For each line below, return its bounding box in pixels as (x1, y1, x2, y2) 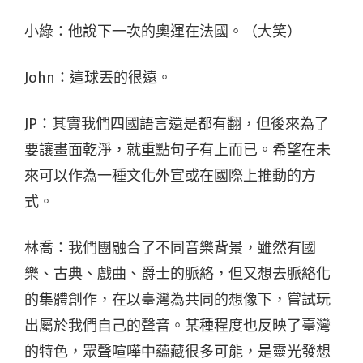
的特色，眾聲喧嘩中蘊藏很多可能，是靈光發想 (24, 342, 331, 361)
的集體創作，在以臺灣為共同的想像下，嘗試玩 (24, 290, 331, 309)
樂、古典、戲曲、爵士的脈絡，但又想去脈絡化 (24, 264, 331, 283)
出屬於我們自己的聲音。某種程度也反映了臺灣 (24, 316, 331, 335)
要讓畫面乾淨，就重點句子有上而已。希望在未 (24, 140, 331, 159)
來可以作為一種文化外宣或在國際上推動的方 (24, 166, 316, 185)
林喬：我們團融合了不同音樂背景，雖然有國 (24, 238, 316, 257)
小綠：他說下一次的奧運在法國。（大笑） (24, 22, 301, 41)
